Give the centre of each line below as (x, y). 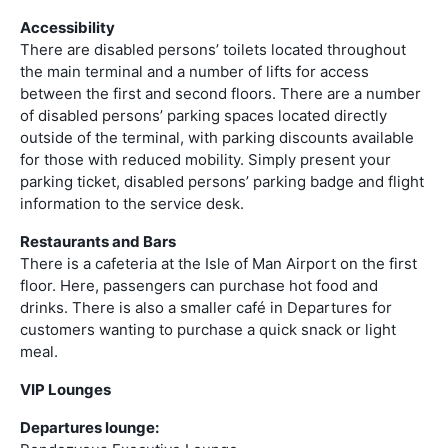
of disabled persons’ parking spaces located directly (203, 115)
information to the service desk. (132, 203)
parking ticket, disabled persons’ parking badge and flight (222, 181)
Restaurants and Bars (98, 241)
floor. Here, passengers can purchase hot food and (199, 285)
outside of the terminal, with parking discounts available (217, 137)
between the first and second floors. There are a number (220, 93)
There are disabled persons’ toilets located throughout (213, 49)
